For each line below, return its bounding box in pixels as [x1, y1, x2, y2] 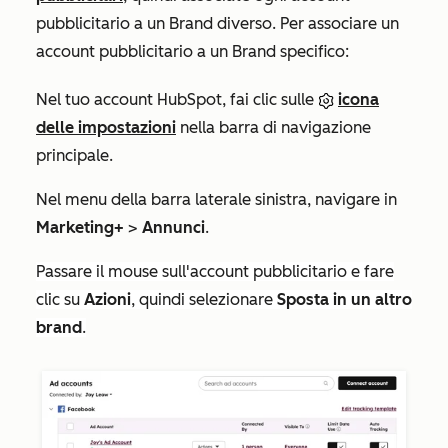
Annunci [142, 218, 205, 237]
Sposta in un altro [277, 290, 412, 309]
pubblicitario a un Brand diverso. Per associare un [36, 14, 399, 33]
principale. [36, 146, 113, 165]
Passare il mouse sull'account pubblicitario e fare [36, 262, 394, 281]
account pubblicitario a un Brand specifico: [36, 42, 353, 61]
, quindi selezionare [131, 290, 277, 309]
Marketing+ [36, 218, 124, 237]
